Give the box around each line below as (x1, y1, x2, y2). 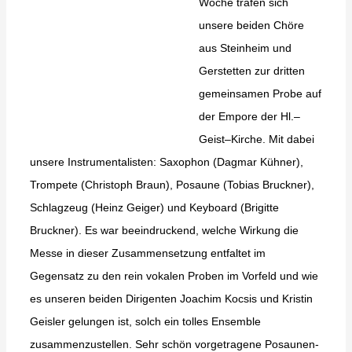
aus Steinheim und (198, 42, 291, 55)
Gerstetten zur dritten (198, 64, 305, 78)
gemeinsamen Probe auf (198, 87, 321, 101)
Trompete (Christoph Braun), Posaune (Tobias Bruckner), (29, 178, 314, 192)
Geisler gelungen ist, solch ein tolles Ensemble (29, 315, 261, 328)
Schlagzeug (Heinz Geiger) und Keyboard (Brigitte (29, 201, 279, 214)
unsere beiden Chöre (198, 19, 304, 32)
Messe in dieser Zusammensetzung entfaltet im (29, 247, 266, 260)
